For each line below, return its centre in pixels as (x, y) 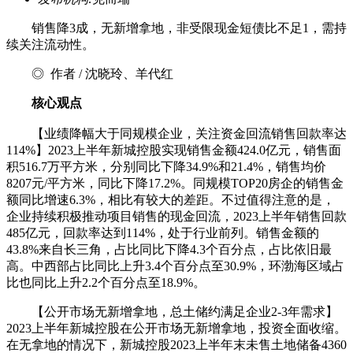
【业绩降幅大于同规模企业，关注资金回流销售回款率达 (176, 134)
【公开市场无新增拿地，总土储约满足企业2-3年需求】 (172, 312)
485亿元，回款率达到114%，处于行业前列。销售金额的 (163, 233)
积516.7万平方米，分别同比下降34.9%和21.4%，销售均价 (166, 167)
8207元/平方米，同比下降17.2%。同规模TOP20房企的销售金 (175, 183)
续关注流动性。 (50, 45)
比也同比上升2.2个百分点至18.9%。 (106, 282)
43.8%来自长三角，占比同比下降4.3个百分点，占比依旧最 (169, 249)
